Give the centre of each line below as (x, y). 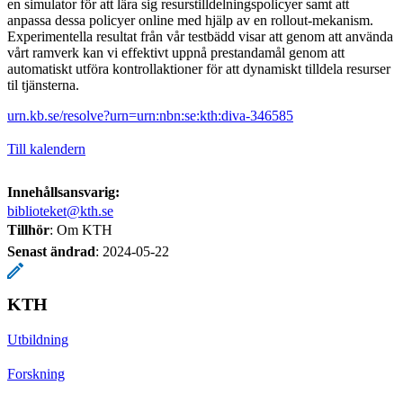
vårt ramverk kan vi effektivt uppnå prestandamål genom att (176, 52)
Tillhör (28, 229)
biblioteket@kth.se (60, 210)
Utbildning (38, 339)
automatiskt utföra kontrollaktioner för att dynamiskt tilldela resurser (199, 68)
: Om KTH (81, 229)
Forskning (36, 373)
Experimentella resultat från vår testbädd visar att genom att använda (200, 36)
